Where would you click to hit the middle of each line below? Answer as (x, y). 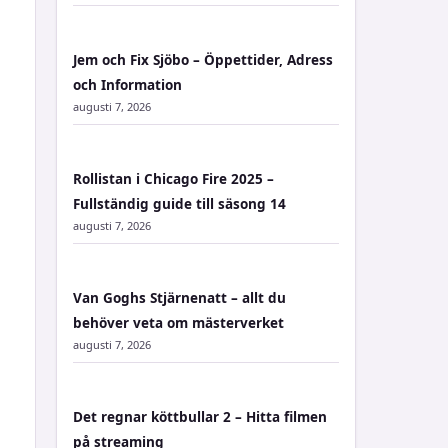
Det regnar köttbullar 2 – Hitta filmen (200, 417)
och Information (127, 85)
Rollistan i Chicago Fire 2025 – (173, 179)
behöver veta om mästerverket (178, 323)
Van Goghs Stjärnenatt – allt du (179, 298)
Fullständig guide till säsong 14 (179, 204)
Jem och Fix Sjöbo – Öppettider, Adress (203, 60)
